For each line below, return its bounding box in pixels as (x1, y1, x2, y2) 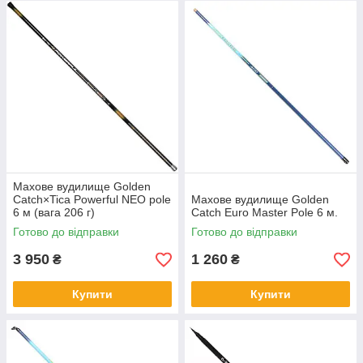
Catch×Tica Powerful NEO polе (13, 193, 171, 207)
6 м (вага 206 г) (13, 206, 95, 220)
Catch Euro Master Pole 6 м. (191, 206, 338, 220)
